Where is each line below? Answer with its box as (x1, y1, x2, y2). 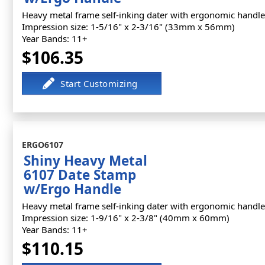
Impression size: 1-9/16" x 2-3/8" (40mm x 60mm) (22, 212, 230, 224)
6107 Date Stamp (24, 166, 136, 184)
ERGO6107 (22, 139, 63, 150)
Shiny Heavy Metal (24, 151, 147, 170)
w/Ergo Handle (24, 180, 121, 198)
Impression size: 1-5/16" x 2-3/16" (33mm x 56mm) (22, 21, 235, 33)
